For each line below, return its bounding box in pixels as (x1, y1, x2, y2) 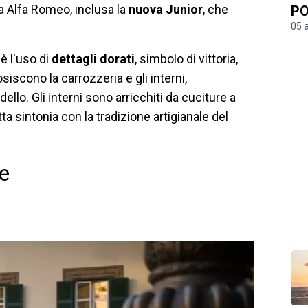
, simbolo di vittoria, (135, 52, 238, 67)
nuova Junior (129, 2, 203, 17)
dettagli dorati (52, 52, 135, 67)
